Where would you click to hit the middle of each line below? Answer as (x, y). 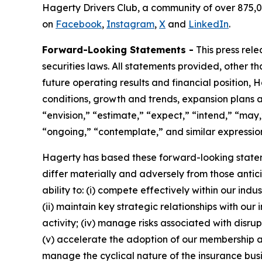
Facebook (79, 24)
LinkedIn (208, 24)
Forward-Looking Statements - (118, 50)
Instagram (130, 24)
